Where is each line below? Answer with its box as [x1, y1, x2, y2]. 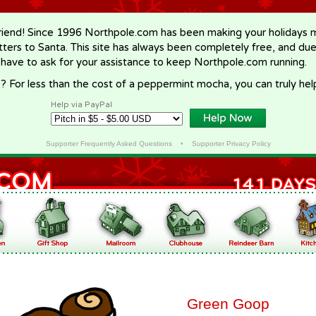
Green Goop [187, 296, 269, 312]
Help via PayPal [51, 100, 112, 109]
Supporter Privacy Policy [191, 140, 271, 147]
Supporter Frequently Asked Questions [45, 140, 172, 147]
